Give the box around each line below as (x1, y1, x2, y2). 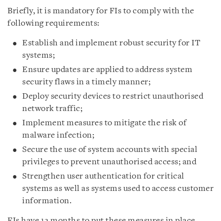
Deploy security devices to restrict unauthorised (22, 92, 203, 101)
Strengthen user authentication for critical (22, 172, 184, 181)
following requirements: (7, 19, 100, 28)
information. (22, 197, 72, 205)
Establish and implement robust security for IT (22, 39, 200, 47)
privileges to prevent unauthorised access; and (22, 158, 196, 166)
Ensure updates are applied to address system (22, 66, 192, 74)
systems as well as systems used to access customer (22, 184, 214, 193)
